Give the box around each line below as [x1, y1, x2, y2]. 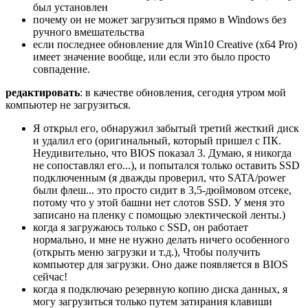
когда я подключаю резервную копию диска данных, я [33, 283, 287, 295]
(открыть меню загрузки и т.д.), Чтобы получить [33, 245, 260, 258]
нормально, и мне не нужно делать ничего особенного [33, 233, 289, 245]
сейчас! [33, 270, 67, 283]
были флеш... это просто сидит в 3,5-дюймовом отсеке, [33, 184, 291, 196]
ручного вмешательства [33, 25, 144, 38]
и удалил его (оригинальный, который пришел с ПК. [33, 134, 281, 146]
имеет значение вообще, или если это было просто [33, 50, 270, 63]
